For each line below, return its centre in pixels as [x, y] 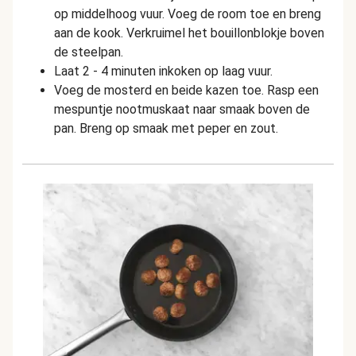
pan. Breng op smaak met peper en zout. [166, 128]
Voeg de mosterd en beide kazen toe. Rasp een [186, 90]
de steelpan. [89, 52]
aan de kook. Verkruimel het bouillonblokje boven [189, 33]
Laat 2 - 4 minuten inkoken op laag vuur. [163, 71]
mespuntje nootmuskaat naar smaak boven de [182, 109]
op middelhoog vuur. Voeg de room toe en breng [188, 14]
